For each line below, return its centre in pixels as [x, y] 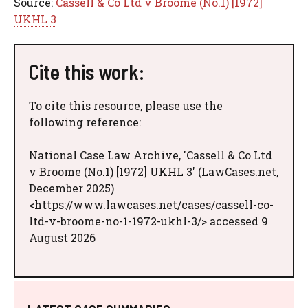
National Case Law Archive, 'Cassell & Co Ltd [151, 155]
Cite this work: [87, 71]
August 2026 [62, 237]
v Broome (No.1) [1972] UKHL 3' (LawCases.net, [154, 171]
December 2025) [71, 188]
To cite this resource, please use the [126, 105]
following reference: [85, 122]
